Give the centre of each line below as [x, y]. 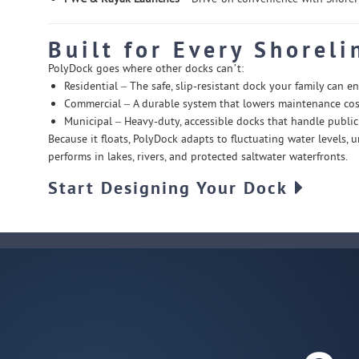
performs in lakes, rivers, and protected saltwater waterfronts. [198, 157]
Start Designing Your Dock [167, 188]
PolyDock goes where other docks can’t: [146, 69]
